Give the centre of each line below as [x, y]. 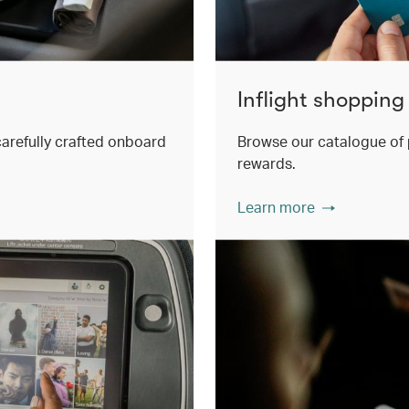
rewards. [267, 163]
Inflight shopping [321, 99]
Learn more [276, 206]
